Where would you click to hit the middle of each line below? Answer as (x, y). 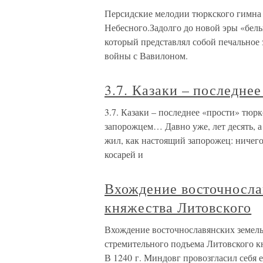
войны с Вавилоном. (146, 55)
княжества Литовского (178, 207)
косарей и (124, 154)
